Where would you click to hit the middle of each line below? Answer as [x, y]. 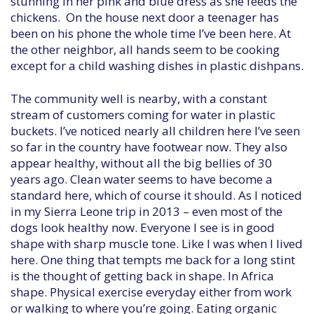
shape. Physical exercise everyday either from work [151, 292]
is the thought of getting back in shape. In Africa [142, 276]
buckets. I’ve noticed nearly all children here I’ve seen [155, 131]
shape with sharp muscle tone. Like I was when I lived [157, 244]
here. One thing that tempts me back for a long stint [153, 260]
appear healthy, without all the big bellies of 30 [141, 163]
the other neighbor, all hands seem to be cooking [145, 49]
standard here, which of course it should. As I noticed [156, 195]
